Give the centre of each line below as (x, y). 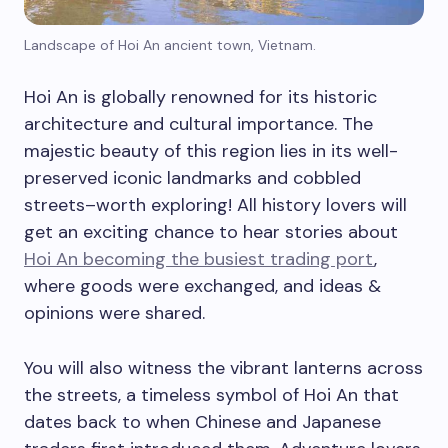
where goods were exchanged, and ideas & (202, 286)
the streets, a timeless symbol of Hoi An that (211, 395)
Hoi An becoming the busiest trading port (199, 259)
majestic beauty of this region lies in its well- (211, 151)
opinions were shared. (114, 313)
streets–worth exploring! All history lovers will (215, 205)
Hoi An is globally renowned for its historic (200, 97)
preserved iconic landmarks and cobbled (192, 178)
